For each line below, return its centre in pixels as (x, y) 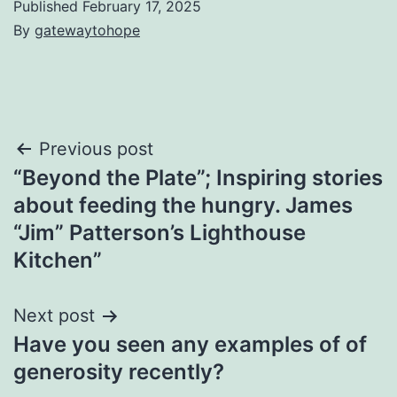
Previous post (96, 149)
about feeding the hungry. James (183, 206)
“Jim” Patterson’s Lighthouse (160, 233)
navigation (90, 195)
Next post (54, 316)
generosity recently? (119, 372)
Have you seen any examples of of (190, 345)
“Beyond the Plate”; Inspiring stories (198, 178)
